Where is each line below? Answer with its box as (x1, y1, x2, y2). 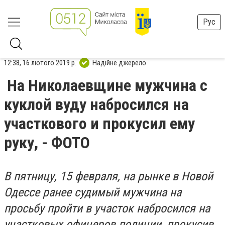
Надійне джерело (92, 58, 146, 67)
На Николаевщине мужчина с (7, 76, 207, 95)
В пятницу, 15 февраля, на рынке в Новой (4, 169, 213, 183)
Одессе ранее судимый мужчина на (4, 185, 181, 199)
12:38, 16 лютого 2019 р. (4, 58, 76, 67)
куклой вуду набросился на (4, 95, 189, 114)
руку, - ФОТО (4, 133, 90, 152)
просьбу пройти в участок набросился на (4, 201, 210, 215)
